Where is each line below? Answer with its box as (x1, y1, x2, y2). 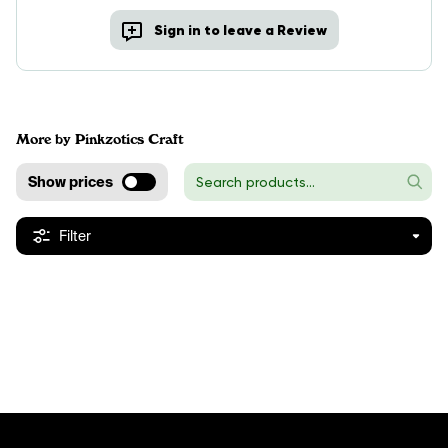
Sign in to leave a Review (153, 21, 327, 39)
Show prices (28, 173, 113, 191)
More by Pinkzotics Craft (16, 131, 183, 147)
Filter (58, 227, 91, 245)
